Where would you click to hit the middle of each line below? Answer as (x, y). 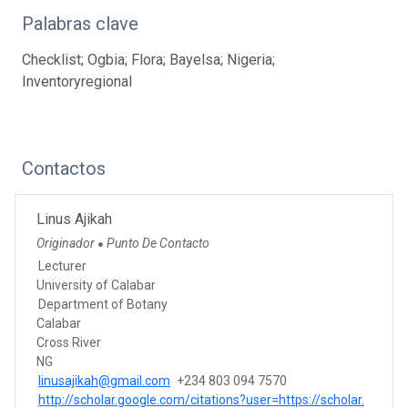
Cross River (69, 342)
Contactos (64, 168)
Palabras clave (80, 23)
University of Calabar (96, 285)
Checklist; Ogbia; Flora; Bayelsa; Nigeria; (148, 59)
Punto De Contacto (158, 243)
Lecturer (62, 265)
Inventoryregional (77, 81)
